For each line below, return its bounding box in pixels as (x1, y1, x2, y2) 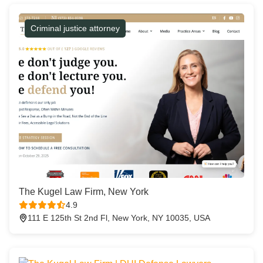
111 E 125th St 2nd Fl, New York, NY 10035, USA (28, 213, 210, 223)
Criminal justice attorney (31, 23, 120, 33)
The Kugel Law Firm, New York (19, 187, 149, 197)
